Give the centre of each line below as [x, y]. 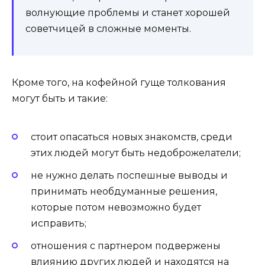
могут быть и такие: [60, 98]
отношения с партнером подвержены [126, 246]
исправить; [59, 224]
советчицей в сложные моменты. [108, 28]
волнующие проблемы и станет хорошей [128, 12]
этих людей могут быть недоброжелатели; [136, 153]
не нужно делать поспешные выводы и [129, 176]
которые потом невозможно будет [116, 208]
